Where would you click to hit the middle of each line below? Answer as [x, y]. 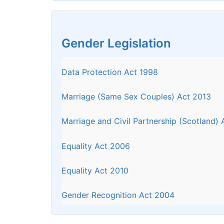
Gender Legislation [116, 43]
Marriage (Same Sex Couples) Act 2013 [136, 97]
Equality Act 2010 [95, 170]
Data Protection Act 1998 [110, 72]
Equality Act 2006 [96, 146]
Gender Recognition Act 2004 [118, 195]
